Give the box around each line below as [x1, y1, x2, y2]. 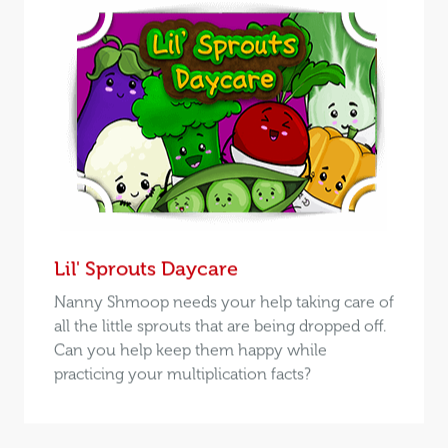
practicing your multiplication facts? [53, 364, 311, 384]
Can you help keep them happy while [53, 340, 327, 360]
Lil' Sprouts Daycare [53, 256, 238, 281]
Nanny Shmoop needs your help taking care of [53, 292, 394, 312]
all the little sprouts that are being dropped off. [53, 316, 386, 336]
